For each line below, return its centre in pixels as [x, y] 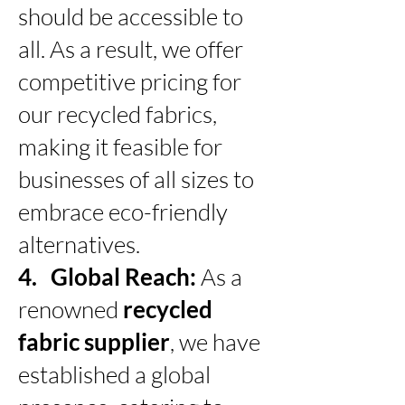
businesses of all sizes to [136, 179]
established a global [114, 374]
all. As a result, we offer [131, 48]
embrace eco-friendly [123, 211]
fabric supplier [94, 341]
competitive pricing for [130, 81]
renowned [68, 309]
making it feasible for [120, 146]
